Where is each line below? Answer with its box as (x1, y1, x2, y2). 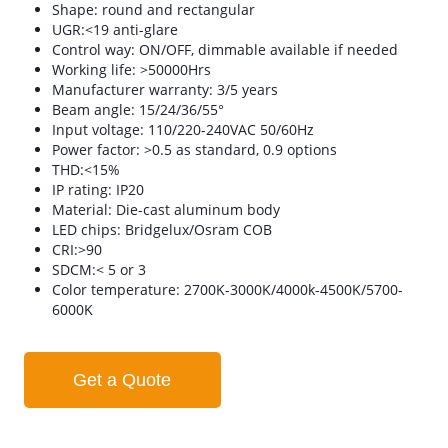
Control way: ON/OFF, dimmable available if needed (52, 40, 398, 59)
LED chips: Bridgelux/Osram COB (52, 220, 272, 239)
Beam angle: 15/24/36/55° (52, 100, 224, 119)
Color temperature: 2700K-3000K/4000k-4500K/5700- (52, 280, 403, 299)
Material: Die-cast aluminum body (52, 200, 280, 219)
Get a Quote (73, 370, 172, 390)
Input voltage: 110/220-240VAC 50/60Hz (52, 120, 314, 139)
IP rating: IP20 (52, 180, 144, 199)
